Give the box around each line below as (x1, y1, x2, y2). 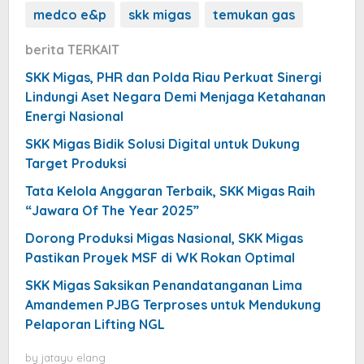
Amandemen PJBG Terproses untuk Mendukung (25, 296, 321, 313)
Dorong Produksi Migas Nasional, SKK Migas (25, 229, 303, 246)
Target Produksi (25, 154, 127, 171)
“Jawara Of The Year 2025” (25, 201, 199, 219)
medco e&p (33, 6, 106, 23)
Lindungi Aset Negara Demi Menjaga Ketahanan (25, 88, 326, 105)
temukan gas (213, 6, 295, 23)
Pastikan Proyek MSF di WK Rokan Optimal (25, 249, 295, 266)
